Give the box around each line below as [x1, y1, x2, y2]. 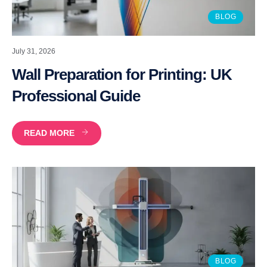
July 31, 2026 [12, 46, 55, 55]
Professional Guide [12, 86, 141, 105]
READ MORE [24, 128, 74, 138]
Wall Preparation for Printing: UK [12, 65, 232, 83]
